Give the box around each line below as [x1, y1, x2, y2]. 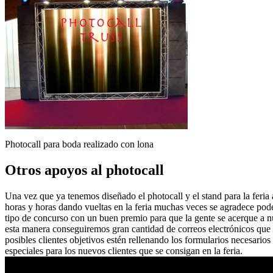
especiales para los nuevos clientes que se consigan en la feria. [5, 245, 243, 256]
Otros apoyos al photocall [5, 162, 164, 178]
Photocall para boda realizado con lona [5, 139, 154, 150]
